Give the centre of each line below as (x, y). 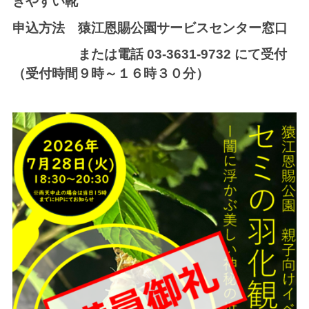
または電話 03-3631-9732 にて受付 (149, 54)
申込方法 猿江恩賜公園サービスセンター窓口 (150, 28)
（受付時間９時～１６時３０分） (110, 74)
